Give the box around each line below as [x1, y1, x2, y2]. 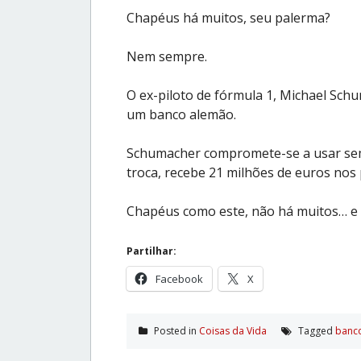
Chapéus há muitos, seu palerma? [127, 8, 330, 27]
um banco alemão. [127, 105, 236, 123]
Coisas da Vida [199, 323, 267, 338]
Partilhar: [127, 243, 176, 258]
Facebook [156, 271, 203, 286]
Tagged [296, 323, 335, 338]
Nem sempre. [127, 47, 207, 65]
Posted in [151, 323, 199, 338]
